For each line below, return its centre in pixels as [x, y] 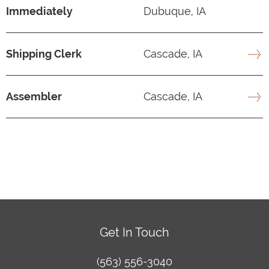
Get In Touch [134, 232]
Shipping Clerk [44, 53]
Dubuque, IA [173, 11]
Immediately [39, 11]
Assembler [34, 96]
